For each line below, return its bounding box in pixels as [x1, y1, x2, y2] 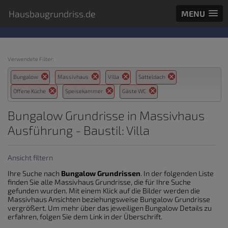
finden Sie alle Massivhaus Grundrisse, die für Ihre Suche [8, 178, 191, 187]
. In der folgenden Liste [140, 169, 214, 178]
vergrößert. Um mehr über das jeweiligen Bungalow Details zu [8, 204, 212, 213]
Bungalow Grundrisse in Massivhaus [8, 108, 205, 123]
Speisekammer [65, 88, 106, 94]
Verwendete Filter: [8, 55, 53, 62]
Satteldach [138, 73, 168, 80]
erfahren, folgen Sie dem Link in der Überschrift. [8, 212, 162, 221]
